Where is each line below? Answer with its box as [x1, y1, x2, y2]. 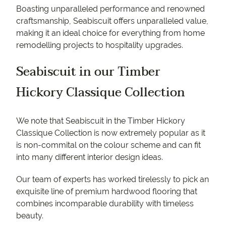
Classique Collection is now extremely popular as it [16, 128, 205, 138]
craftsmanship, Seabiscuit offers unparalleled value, [16, 16, 208, 26]
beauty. [16, 211, 43, 221]
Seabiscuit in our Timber [16, 62, 160, 83]
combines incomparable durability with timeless [16, 199, 194, 209]
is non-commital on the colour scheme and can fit [16, 140, 201, 150]
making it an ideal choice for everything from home [16, 28, 205, 38]
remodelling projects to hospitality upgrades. [16, 40, 183, 50]
